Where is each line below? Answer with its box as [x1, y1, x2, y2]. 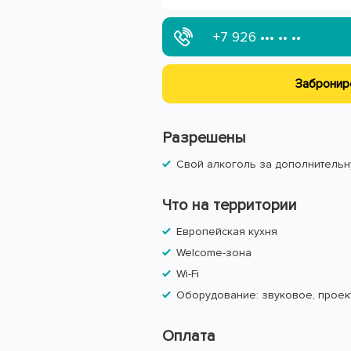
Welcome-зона [176, 246, 251, 259]
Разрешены [162, 128, 246, 147]
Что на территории [162, 196, 297, 215]
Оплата [162, 327, 215, 346]
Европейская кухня [176, 225, 277, 238]
